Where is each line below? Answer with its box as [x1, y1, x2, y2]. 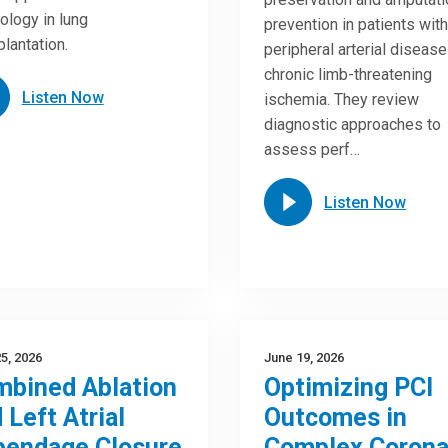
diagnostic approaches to [263, 115, 441, 134]
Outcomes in [263, 403, 407, 432]
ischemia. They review [263, 90, 419, 109]
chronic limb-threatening [263, 65, 432, 84]
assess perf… [263, 140, 360, 159]
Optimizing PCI [263, 373, 433, 402]
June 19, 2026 [263, 350, 344, 365]
